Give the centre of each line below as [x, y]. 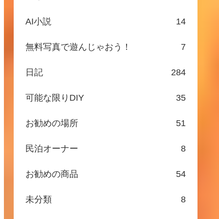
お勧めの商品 [52, 174]
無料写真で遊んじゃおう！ [78, 47]
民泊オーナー [52, 148]
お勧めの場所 [52, 123]
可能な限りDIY [55, 98]
